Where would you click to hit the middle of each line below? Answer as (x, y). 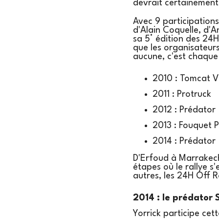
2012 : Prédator (184, 110)
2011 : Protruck (182, 95)
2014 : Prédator (184, 142)
